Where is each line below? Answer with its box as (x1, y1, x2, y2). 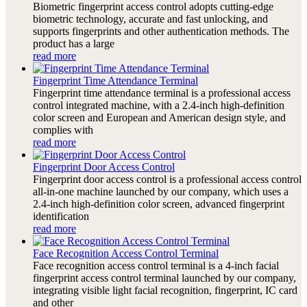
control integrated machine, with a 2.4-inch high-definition (33, 99, 284, 111)
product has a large (33, 37, 114, 49)
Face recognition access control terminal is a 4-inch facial (33, 259, 279, 271)
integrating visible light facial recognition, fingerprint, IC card (33, 284, 297, 296)
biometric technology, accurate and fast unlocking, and (33, 12, 268, 25)
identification (33, 210, 89, 222)
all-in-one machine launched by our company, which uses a (33, 185, 288, 197)
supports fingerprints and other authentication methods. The (33, 25, 289, 37)
